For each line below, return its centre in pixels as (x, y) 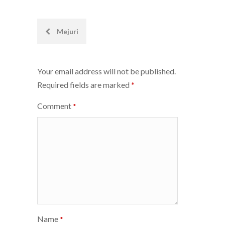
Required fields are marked (84, 84)
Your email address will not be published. (106, 71)
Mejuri (67, 31)
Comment (55, 105)
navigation (69, 54)
